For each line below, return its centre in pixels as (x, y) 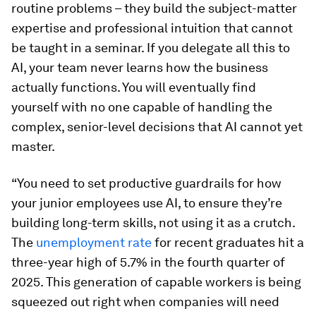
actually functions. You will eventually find (134, 87)
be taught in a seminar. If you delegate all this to (151, 48)
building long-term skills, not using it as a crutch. (153, 223)
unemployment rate (94, 242)
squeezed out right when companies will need (145, 302)
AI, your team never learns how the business (140, 67)
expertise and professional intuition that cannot (152, 28)
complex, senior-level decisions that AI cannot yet (157, 127)
